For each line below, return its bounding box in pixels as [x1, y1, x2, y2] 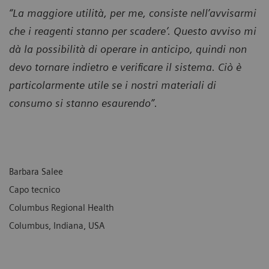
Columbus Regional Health [9, 202, 114, 213]
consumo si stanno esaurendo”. [9, 96, 157, 109]
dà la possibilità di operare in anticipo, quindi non [9, 42, 247, 55]
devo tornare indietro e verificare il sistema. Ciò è [9, 60, 241, 73]
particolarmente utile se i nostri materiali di [9, 78, 216, 91]
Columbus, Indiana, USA [9, 220, 104, 231]
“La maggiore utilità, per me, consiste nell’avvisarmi [9, 6, 256, 19]
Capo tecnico [9, 184, 60, 195]
